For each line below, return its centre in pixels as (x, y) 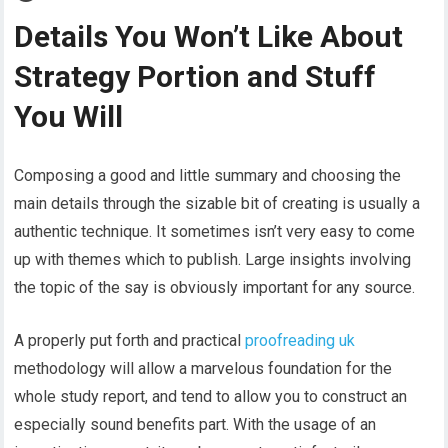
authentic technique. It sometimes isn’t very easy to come (215, 231)
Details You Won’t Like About (209, 36)
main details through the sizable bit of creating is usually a (217, 203)
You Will (69, 116)
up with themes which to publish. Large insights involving (213, 259)
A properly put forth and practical (130, 340)
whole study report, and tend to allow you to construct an (211, 396)
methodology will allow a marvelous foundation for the (203, 368)
